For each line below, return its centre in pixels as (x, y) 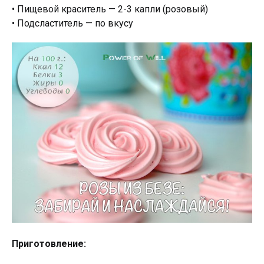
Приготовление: (49, 244)
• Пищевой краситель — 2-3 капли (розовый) (110, 9)
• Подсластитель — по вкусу (72, 23)
